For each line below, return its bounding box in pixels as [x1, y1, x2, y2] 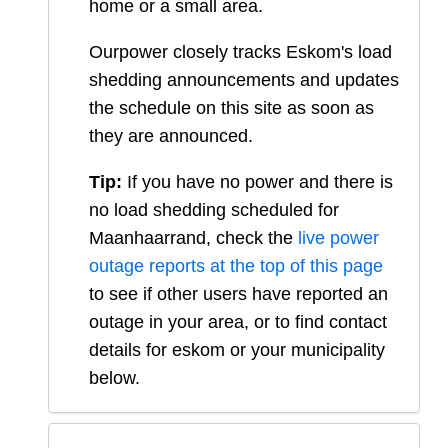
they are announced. [89, 126, 253, 147]
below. [89, 368, 140, 389]
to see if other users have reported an [89, 284, 388, 305]
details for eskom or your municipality [89, 340, 385, 361]
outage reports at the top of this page [89, 256, 383, 277]
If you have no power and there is [122, 172, 393, 193]
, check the [206, 228, 298, 249]
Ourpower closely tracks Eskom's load [89, 42, 392, 63]
